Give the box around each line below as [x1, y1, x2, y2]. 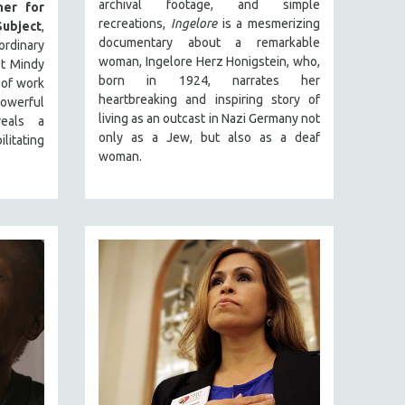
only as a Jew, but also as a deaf [99, 130, 320, 145]
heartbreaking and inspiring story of [99, 92, 320, 107]
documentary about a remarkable [99, 35, 320, 50]
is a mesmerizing [216, 16, 320, 31]
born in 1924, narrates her [99, 73, 320, 88]
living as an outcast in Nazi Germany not [99, 111, 320, 126]
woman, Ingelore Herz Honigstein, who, [99, 54, 320, 69]
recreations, [99, 16, 171, 31]
